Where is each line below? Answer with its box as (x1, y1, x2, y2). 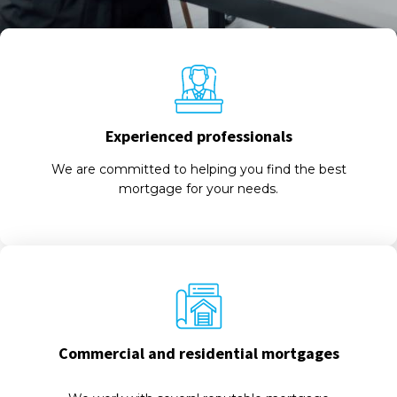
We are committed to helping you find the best (51, 161, 346, 177)
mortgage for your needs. (119, 181, 278, 197)
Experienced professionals (105, 126, 292, 146)
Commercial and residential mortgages (58, 343, 339, 363)
